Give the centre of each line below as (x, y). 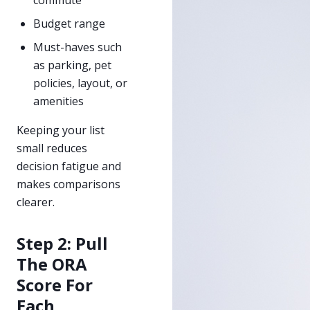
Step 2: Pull (62, 243)
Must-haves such (77, 47)
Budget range (69, 23)
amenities (58, 101)
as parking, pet (72, 65)
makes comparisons (69, 184)
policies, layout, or (80, 83)
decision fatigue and (69, 166)
